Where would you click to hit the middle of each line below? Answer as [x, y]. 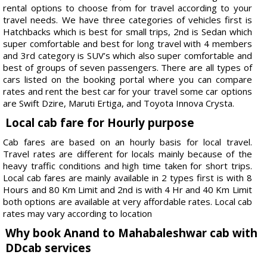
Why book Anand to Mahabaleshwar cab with [132, 232]
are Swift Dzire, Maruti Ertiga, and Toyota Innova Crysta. [119, 103]
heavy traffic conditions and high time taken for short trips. [128, 165]
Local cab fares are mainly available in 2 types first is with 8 [128, 177]
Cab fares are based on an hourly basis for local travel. [128, 142]
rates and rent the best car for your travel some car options [128, 91]
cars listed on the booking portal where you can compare [128, 79]
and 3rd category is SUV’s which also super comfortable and [128, 55]
